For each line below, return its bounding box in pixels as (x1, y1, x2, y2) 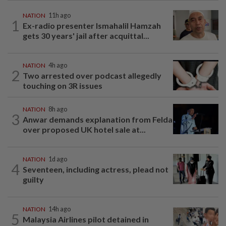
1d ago (48, 155, 67, 163)
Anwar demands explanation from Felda (23, 115, 173, 124)
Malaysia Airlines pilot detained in (23, 214, 149, 224)
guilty (23, 175, 44, 184)
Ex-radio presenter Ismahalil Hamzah (23, 21, 161, 30)
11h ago (48, 12, 71, 19)
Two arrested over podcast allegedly (23, 71, 161, 80)
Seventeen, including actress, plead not (23, 164, 168, 174)
